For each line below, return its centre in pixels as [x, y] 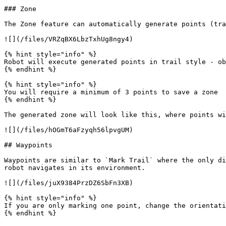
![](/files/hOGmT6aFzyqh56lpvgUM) [69, 130]
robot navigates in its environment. [75, 168]
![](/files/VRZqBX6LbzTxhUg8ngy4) [69, 39]
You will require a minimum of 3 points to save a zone [111, 92]
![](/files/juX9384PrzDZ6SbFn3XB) [69, 183]
